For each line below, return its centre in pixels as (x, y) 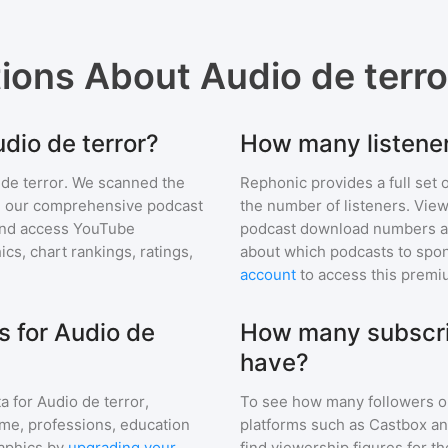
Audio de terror (91, 401)
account (268, 274)
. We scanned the (124, 182)
